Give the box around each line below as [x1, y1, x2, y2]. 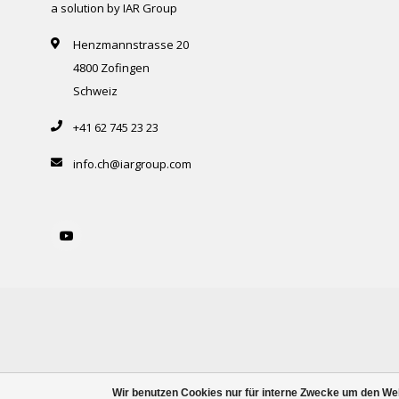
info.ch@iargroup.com [73, 156, 191, 173]
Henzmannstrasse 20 [73, 37, 189, 53]
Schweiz [73, 83, 118, 100]
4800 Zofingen [73, 60, 150, 77]
